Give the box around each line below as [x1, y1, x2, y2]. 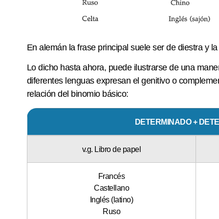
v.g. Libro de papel [82, 144, 141, 153]
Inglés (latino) [89, 195, 133, 204]
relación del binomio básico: [26, 89, 129, 99]
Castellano [94, 183, 130, 192]
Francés [98, 171, 125, 180]
